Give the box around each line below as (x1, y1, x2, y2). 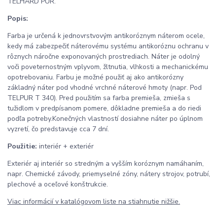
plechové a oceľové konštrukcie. (7, 180, 108, 189)
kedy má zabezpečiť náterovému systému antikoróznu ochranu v (7, 41, 209, 51)
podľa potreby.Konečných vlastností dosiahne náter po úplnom (7, 114, 203, 124)
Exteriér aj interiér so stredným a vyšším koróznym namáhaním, (7, 159, 204, 169)
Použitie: (7, 142, 37, 151)
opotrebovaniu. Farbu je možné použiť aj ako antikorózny (7, 73, 184, 82)
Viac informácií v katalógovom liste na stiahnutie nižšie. (7, 197, 180, 207)
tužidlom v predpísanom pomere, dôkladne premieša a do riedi (7, 104, 201, 113)
